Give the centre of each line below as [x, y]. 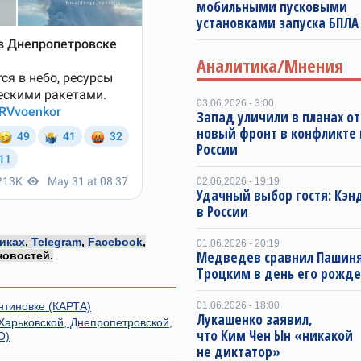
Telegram [56, 241]
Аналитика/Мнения [270, 65]
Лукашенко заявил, [255, 320]
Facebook [115, 241]
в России [222, 212]
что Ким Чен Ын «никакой [275, 336]
